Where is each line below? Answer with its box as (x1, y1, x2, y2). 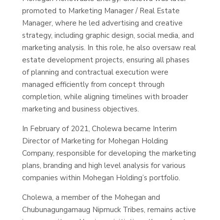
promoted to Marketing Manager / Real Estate (22, 6, 180, 16)
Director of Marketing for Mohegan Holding (22, 136, 168, 146)
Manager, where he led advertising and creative (22, 18, 183, 28)
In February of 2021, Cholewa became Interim (22, 124, 177, 134)
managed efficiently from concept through (22, 80, 165, 89)
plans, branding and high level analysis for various (22, 161, 186, 170)
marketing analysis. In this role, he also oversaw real (22, 43, 196, 53)
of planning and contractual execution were (22, 67, 168, 77)
